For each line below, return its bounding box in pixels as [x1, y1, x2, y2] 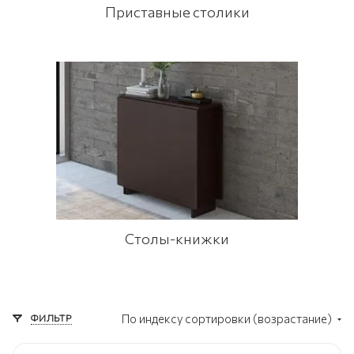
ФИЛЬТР [31, 311, 72, 324]
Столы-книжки [125, 230, 229, 247]
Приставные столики [104, 3, 250, 21]
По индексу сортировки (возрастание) [122, 311, 334, 326]
